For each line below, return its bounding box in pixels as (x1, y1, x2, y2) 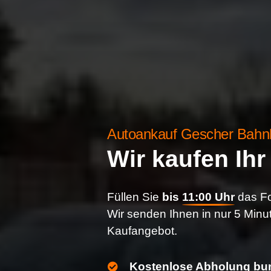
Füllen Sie (107, 190, 162, 203)
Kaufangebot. (107, 224, 177, 237)
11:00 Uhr (182, 190, 235, 203)
